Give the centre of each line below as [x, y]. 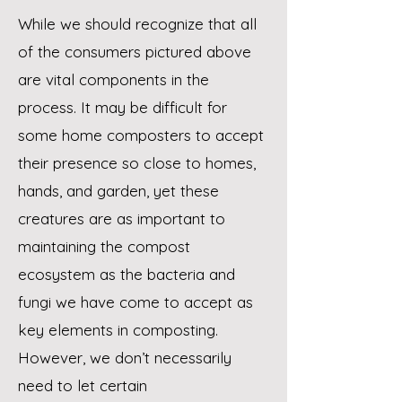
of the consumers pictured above [135, 52]
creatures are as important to [122, 218]
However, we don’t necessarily [125, 358]
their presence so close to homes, [137, 163]
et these [190, 191]
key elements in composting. [118, 330]
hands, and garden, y [90, 191]
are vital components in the [114, 79]
